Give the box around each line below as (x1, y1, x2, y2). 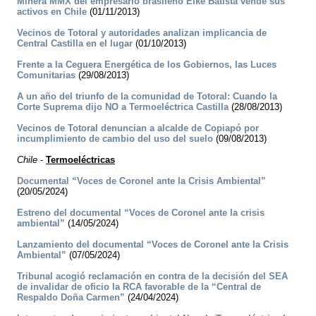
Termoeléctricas (46, 154, 115, 166)
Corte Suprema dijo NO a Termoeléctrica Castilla (17, 102, 229, 113)
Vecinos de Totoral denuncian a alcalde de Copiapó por (17, 123, 259, 134)
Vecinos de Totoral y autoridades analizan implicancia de (17, 28, 267, 39)
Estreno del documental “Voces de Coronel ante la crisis (17, 207, 265, 219)
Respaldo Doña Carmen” (17, 292, 125, 303)
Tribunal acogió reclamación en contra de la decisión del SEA (17, 271, 288, 282)
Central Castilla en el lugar (17, 38, 133, 49)
